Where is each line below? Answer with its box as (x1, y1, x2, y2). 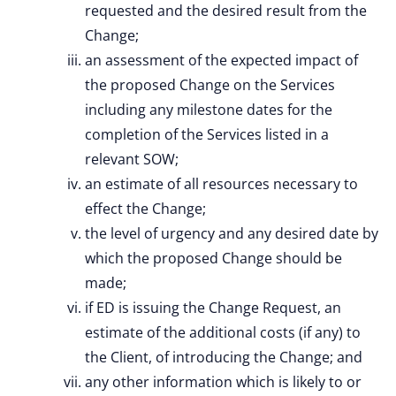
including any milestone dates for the (85, 100, 332, 119)
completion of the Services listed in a (85, 125, 329, 144)
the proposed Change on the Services (85, 75, 335, 95)
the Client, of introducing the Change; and (85, 347, 362, 367)
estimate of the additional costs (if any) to (85, 323, 361, 342)
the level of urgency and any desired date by (85, 224, 378, 243)
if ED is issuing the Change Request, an (85, 298, 341, 317)
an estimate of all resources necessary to (85, 174, 358, 194)
